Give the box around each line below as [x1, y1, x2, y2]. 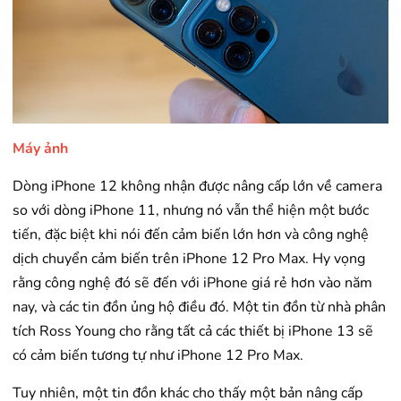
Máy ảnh [13, 139, 68, 159]
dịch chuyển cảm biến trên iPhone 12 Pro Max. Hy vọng [13, 249, 365, 269]
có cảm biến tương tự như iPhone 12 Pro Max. [13, 346, 303, 366]
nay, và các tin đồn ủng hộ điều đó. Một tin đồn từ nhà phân [13, 297, 386, 318]
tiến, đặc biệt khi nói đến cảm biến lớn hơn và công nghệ [13, 225, 369, 245]
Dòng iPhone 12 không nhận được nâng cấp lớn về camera [13, 176, 382, 197]
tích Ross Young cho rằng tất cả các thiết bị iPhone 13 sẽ [13, 321, 373, 342]
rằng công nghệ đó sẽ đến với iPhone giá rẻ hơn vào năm [13, 273, 372, 294]
